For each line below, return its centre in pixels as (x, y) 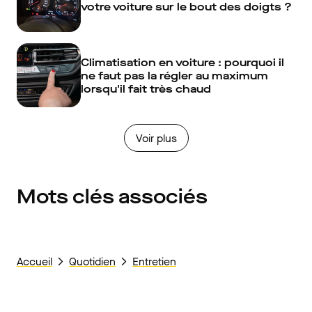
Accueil (34, 262)
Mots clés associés (112, 197)
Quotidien (92, 262)
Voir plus (156, 138)
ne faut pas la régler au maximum (174, 75)
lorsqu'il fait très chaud (146, 88)
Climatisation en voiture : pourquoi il (182, 62)
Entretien (154, 262)
